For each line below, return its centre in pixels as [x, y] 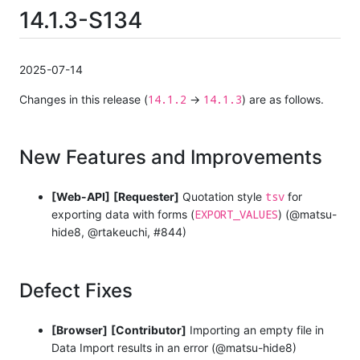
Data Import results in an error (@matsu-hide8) [174, 347]
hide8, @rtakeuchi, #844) [119, 231]
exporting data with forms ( [123, 214]
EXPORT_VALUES [236, 214]
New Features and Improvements [171, 157]
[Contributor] [149, 329]
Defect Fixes [76, 290]
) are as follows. [283, 99]
